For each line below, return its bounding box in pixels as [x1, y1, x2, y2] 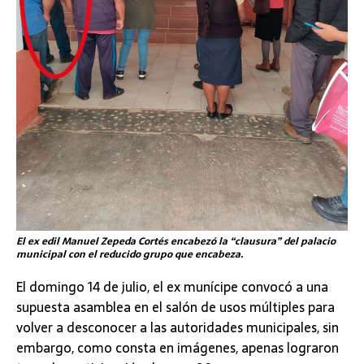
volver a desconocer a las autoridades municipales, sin [16, 316, 339, 338]
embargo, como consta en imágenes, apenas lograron [16, 336, 339, 358]
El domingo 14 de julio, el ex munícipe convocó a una [16, 275, 328, 297]
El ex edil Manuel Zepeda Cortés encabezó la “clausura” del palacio [16, 232, 336, 249]
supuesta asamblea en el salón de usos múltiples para [16, 296, 335, 318]
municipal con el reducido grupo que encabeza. [16, 245, 243, 262]
